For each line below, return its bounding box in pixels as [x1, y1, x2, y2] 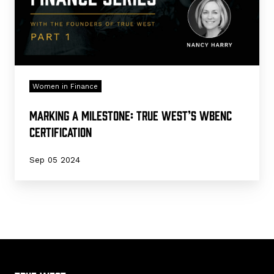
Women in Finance [32, 82, 98, 91]
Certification [29, 124, 92, 139]
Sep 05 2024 [29, 155, 80, 165]
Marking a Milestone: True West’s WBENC [29, 107, 232, 122]
